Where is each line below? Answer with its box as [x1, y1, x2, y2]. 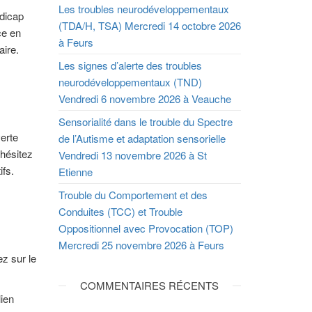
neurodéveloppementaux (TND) [58, 75, 202, 89]
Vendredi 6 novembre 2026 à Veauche [58, 91, 231, 106]
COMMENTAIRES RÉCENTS [80, 278, 219, 292]
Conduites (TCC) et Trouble [58, 204, 182, 219]
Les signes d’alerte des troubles [58, 58, 202, 72]
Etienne [58, 164, 93, 179]
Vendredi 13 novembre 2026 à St [58, 148, 207, 162]
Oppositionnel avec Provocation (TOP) [58, 221, 233, 235]
